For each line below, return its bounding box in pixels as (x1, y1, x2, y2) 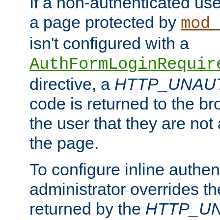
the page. (29, 134, 99, 153)
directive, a (29, 75, 114, 94)
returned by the (29, 199, 145, 219)
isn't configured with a (29, 34, 189, 53)
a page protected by (29, 13, 181, 32)
